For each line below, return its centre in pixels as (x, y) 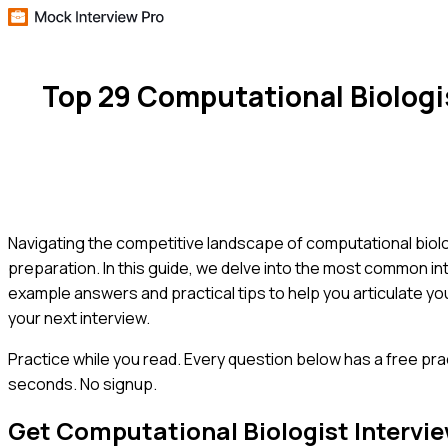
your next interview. (79, 317)
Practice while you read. (94, 358)
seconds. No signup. (82, 383)
